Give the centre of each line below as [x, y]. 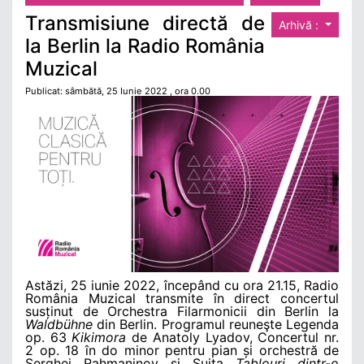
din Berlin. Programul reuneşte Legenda [216, 325]
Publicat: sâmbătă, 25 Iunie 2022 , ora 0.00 [118, 91]
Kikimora [99, 338]
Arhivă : [301, 24]
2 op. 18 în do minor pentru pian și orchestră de [182, 351]
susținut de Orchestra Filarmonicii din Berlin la [182, 312]
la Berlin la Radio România [145, 45]
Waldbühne [59, 325]
